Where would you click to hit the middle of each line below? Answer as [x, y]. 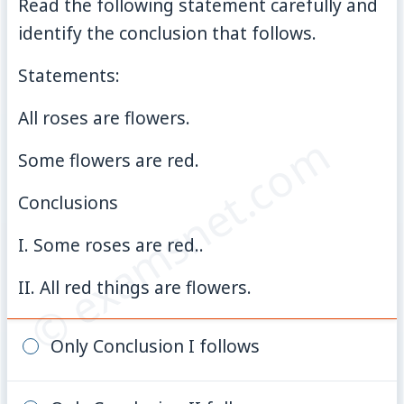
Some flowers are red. [109, 160]
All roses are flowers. [105, 117]
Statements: [69, 75]
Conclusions [69, 202]
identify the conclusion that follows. [168, 32]
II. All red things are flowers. [135, 287]
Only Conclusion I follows [155, 345]
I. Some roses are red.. [111, 244]
